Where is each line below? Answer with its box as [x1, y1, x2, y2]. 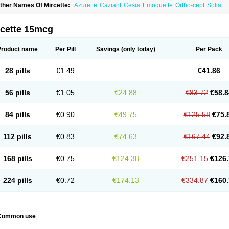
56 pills [5, 88, 30, 97]
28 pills [5, 66, 30, 75]
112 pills [3, 132, 32, 141]
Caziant [100, 2, 121, 9]
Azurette [74, 2, 97, 9]
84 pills [5, 110, 30, 119]
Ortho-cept [175, 2, 204, 9]
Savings [96, 45, 120, 53]
